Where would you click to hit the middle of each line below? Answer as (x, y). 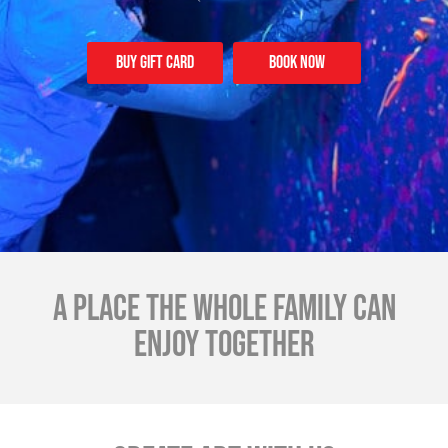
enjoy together (224, 345)
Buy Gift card (155, 63)
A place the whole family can (224, 309)
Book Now (297, 63)
